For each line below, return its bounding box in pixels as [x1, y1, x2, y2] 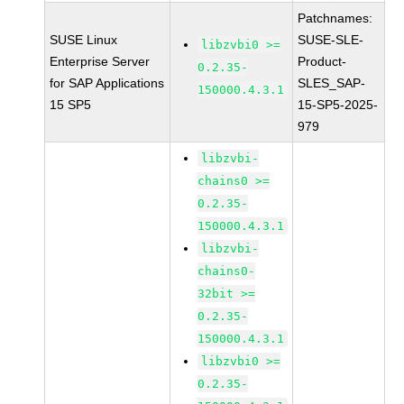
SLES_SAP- [298, 76, 366, 90]
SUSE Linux [50, 32, 118, 47]
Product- [298, 54, 347, 69]
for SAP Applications [50, 76, 165, 90]
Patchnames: [298, 11, 373, 25]
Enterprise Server [50, 54, 151, 69]
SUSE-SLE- [298, 32, 364, 47]
